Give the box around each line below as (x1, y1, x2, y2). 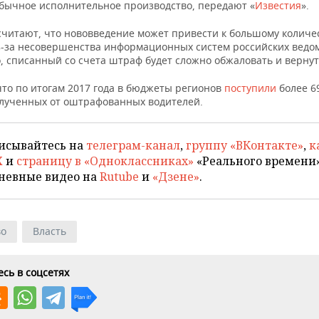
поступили (224, 81, 279, 95)
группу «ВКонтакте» (186, 137, 303, 154)
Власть (33, 224, 66, 239)
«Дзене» (152, 169, 199, 185)
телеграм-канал (86, 137, 180, 154)
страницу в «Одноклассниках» (16, 153, 194, 169)
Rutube (100, 169, 139, 185)
